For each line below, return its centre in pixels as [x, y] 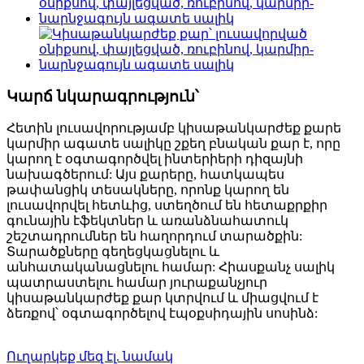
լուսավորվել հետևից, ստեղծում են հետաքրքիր [167, 206]
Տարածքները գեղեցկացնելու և [113, 252]
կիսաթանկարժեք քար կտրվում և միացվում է [162, 298]
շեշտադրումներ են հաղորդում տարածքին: [154, 236]
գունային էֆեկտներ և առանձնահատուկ [147, 221]
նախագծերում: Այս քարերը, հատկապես [145, 175]
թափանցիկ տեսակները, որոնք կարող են [148, 190]
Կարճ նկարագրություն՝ [103, 96]
